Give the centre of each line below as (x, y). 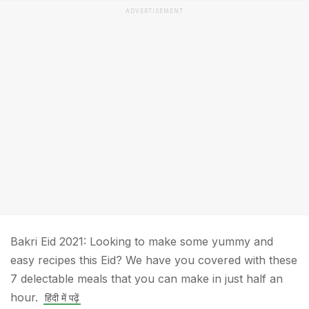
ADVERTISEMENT (154, 11)
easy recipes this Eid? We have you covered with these (154, 260)
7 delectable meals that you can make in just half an (147, 279)
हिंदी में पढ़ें (62, 298)
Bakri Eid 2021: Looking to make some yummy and (142, 241)
